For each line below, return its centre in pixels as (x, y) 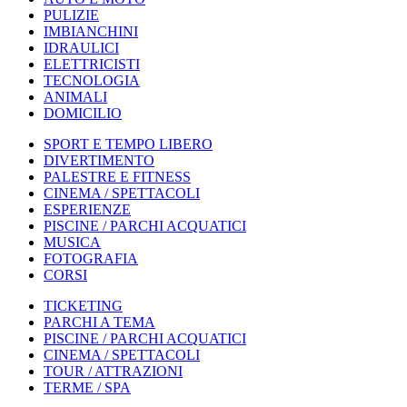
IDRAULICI (81, 48)
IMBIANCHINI (91, 32)
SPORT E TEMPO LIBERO (128, 144)
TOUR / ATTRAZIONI (113, 372)
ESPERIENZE (87, 210)
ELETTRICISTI (92, 65)
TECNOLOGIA (92, 81)
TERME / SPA (87, 388)
